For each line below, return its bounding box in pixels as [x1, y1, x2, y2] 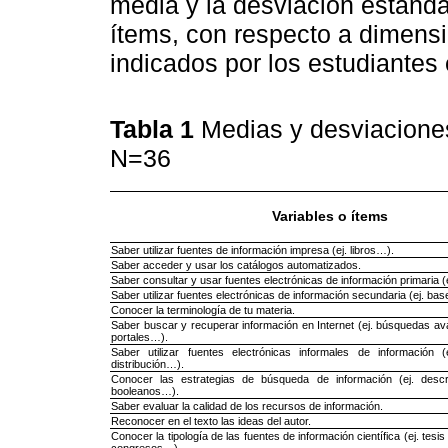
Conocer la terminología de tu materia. [111, 303, 295, 316]
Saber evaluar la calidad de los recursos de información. [111, 399, 383, 412]
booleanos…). [111, 384, 179, 397]
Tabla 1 [110, 114, 201, 143]
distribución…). [111, 357, 184, 370]
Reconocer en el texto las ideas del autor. [111, 414, 311, 427]
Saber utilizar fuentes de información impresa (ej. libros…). [111, 243, 394, 256]
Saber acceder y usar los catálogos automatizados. [111, 258, 361, 271]
